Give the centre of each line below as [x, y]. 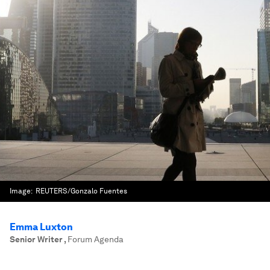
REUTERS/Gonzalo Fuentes [80, 191]
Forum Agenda [96, 239]
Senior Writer [37, 239]
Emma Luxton [41, 227]
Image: [22, 191]
